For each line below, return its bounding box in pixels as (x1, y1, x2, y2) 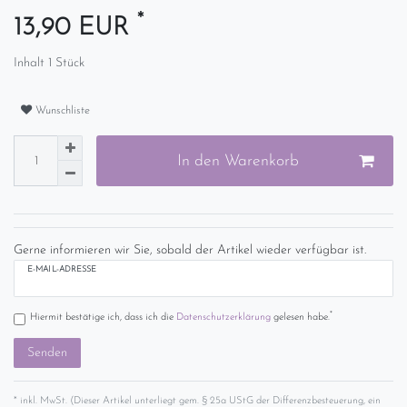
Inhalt (14, 56, 48, 71)
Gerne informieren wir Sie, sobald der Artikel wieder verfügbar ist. (14, 243, 366, 258)
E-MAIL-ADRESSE (27, 265, 97, 274)
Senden (27, 345, 67, 360)
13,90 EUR (14, 15, 137, 42)
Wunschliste (35, 104, 90, 116)
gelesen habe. (270, 312, 330, 323)
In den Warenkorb (176, 153, 299, 169)
